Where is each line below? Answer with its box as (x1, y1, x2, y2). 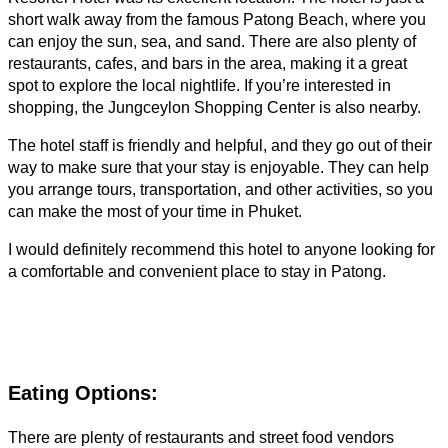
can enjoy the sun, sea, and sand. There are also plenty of (8, 32, 416, 50)
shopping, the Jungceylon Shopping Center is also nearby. (8, 98, 421, 116)
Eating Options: (8, 381, 158, 404)
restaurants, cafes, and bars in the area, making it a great (8, 54, 407, 72)
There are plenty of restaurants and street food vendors (8, 428, 394, 446)
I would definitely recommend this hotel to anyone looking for (8, 240, 435, 258)
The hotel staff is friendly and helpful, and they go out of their (8, 136, 432, 154)
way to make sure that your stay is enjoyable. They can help (8, 158, 429, 176)
